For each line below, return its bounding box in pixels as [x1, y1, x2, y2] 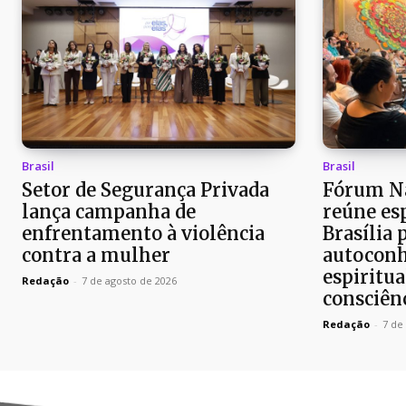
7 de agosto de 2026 [82, 274, 177, 288]
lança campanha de [22, 200, 196, 224]
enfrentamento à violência [22, 222, 265, 246]
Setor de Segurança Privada [22, 179, 269, 202]
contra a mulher [22, 244, 170, 267]
